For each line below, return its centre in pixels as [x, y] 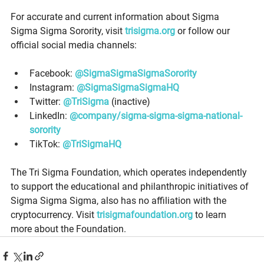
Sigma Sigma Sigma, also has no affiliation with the [120, 200]
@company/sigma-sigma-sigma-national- [156, 115]
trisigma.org [150, 31]
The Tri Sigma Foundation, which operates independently [130, 172]
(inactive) [131, 101]
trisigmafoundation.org [145, 214]
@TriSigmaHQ [92, 144]
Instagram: [53, 87]
